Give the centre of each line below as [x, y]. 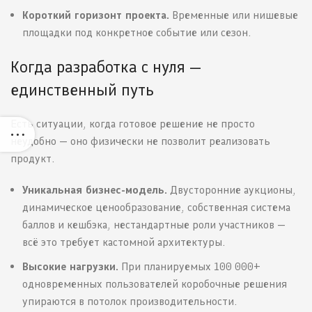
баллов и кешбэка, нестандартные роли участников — [154, 225]
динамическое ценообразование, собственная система [156, 208]
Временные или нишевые [234, 15]
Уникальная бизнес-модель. [95, 190]
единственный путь [82, 90]
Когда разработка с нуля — [106, 67]
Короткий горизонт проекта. [96, 15]
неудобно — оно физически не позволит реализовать [140, 141]
